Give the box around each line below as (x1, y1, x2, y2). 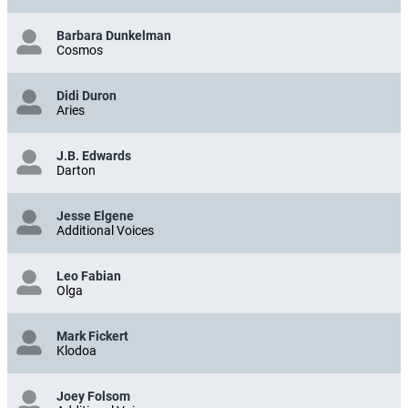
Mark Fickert (56, 328, 128, 343)
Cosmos (56, 42, 103, 57)
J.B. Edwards (56, 148, 131, 163)
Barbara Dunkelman (56, 27, 171, 43)
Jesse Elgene (56, 208, 134, 223)
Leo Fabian (56, 268, 121, 283)
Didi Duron (56, 87, 117, 103)
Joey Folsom (56, 388, 130, 403)
